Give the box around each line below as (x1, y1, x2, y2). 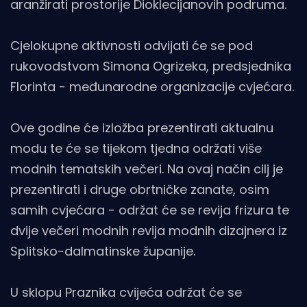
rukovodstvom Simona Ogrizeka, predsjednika (10, 58, 291, 75)
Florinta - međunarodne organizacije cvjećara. (10, 78, 294, 96)
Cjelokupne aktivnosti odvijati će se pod (10, 37, 253, 55)
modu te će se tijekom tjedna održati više (10, 140, 262, 158)
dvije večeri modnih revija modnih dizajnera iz (10, 222, 287, 240)
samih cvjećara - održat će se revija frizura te (10, 201, 289, 219)
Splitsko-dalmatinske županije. (10, 243, 195, 260)
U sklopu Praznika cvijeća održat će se (10, 284, 242, 302)
